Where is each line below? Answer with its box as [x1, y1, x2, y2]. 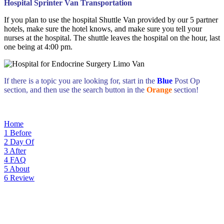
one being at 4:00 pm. [4, 42, 72, 51]
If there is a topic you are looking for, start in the [4, 76, 157, 85]
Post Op [174, 76, 200, 85]
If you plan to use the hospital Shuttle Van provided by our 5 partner [4, 15, 218, 24]
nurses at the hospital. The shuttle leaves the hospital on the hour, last [4, 33, 220, 42]
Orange [146, 85, 172, 94]
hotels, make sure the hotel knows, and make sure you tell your [4, 24, 202, 33]
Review [10, 173, 34, 182]
